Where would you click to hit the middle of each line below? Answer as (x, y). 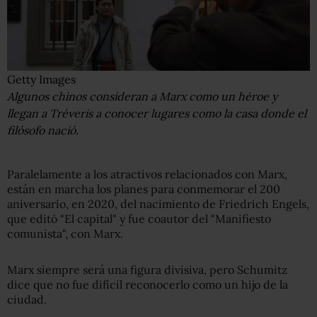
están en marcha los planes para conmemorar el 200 (144, 189)
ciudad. (27, 299)
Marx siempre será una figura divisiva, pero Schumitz (147, 269)
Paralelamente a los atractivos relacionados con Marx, (147, 174)
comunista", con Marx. (65, 233)
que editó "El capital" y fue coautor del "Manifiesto (139, 218)
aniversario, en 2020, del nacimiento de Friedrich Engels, (158, 203)
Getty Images (41, 79)
